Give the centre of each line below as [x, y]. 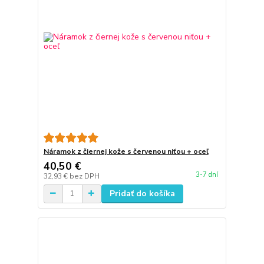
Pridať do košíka [142, 193]
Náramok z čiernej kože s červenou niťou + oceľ [126, 151]
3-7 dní [207, 174]
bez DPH [84, 176]
